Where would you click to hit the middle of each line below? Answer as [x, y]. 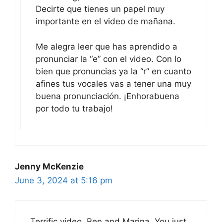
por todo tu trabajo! [74, 108]
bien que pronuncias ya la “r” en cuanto [113, 71]
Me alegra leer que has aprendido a [107, 46]
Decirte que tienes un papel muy [100, 9]
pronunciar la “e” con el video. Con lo [109, 59]
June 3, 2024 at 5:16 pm [64, 180]
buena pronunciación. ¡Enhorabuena [108, 96]
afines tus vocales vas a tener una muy [113, 83]
